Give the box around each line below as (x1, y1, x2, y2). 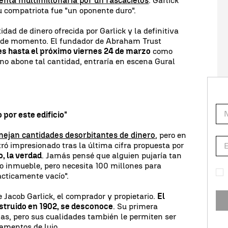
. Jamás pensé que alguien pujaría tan (42, 150, 182, 160)
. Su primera (113, 201, 158, 211)
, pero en (155, 130, 187, 140)
